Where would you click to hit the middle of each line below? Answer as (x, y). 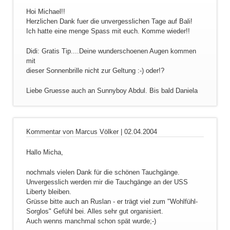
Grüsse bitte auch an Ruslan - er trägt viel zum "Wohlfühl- (112, 201)
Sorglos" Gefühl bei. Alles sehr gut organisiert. (94, 211)
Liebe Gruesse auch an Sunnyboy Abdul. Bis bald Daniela (112, 90)
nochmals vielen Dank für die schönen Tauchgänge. (103, 172)
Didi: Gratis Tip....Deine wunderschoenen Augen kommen (111, 51)
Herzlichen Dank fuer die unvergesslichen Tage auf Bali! (109, 21)
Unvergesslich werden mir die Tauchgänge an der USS (107, 182)
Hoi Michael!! (45, 11)
